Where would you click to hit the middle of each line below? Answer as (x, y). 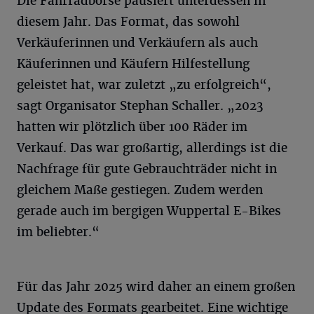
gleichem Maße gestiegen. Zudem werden (140, 190)
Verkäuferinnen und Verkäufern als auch (137, 42)
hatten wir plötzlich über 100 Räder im (132, 127)
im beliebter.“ (58, 232)
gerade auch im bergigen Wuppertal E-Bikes (149, 211)
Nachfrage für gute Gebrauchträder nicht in (147, 169)
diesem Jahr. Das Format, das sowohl (128, 21)
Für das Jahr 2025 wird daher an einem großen (156, 286)
